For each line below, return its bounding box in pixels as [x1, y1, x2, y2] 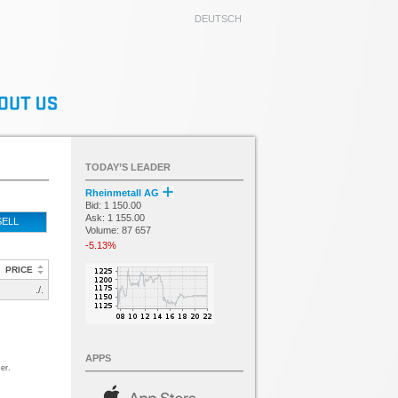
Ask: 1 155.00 [85, 212, 145, 223]
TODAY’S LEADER [85, 162, 171, 172]
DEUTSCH [195, 13, 242, 24]
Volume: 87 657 [85, 225, 151, 235]
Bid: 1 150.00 [85, 200, 141, 211]
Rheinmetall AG [85, 187, 162, 198]
